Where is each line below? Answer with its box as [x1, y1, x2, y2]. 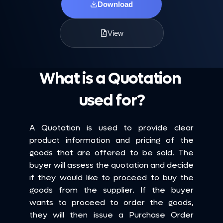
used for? [78, 90, 145, 111]
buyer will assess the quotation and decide [29, 160, 194, 170]
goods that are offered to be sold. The [29, 147, 194, 158]
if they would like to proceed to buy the [29, 172, 194, 183]
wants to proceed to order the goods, [29, 197, 194, 208]
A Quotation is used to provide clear [29, 122, 194, 133]
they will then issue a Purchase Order [29, 210, 194, 220]
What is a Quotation [39, 68, 181, 89]
